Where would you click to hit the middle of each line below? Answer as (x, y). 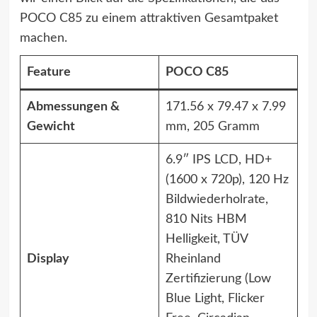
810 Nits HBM (206, 219)
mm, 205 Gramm (212, 127)
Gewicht (51, 127)
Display (48, 259)
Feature (48, 72)
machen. (43, 38)
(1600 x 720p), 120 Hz (227, 180)
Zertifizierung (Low (218, 279)
